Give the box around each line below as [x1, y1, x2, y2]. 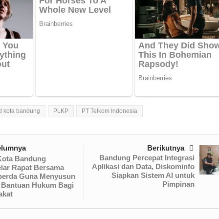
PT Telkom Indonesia [81, 108, 137, 115]
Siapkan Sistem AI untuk [111, 171, 195, 180]
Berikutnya [147, 144, 184, 153]
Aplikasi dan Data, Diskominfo [91, 162, 195, 171]
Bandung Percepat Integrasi [99, 153, 195, 162]
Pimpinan [162, 180, 195, 189]
